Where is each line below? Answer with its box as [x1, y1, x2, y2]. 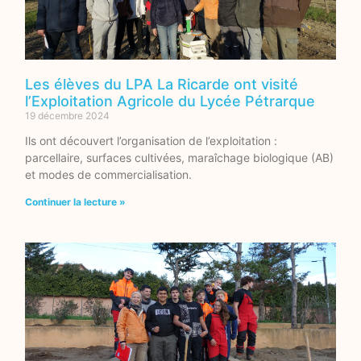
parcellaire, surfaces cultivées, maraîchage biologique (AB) [25, 151, 334, 165]
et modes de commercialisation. [25, 168, 193, 182]
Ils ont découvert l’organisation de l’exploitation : [25, 134, 278, 148]
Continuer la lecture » [25, 196, 127, 209]
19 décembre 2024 [25, 110, 110, 122]
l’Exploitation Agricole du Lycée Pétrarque [25, 93, 316, 110]
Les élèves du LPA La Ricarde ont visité [25, 76, 299, 93]
